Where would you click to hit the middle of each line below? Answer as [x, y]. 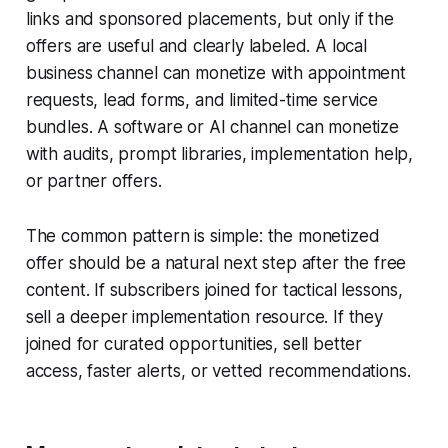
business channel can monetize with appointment [215, 73]
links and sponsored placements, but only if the [209, 19]
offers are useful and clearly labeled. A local [196, 46]
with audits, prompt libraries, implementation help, [219, 154]
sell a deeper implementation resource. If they [204, 317]
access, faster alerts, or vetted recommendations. [218, 371]
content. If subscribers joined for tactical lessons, [214, 290]
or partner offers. [93, 181]
